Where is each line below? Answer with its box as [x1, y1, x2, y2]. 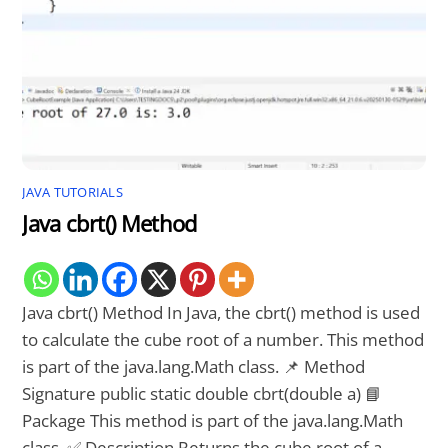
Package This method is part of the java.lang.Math [22, 409, 404, 433]
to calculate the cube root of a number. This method [22, 328, 425, 352]
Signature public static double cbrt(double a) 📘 [22, 382, 383, 406]
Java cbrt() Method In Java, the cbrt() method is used [22, 301, 421, 325]
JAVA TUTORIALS [22, 183, 123, 201]
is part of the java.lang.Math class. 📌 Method [22, 355, 366, 379]
